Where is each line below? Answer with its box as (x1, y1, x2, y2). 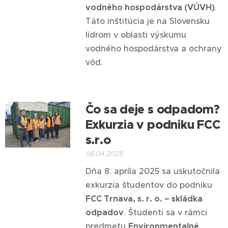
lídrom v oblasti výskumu (85, 30, 186, 40)
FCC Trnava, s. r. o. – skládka (85, 193, 203, 204)
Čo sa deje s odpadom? (85, 102, 220, 117)
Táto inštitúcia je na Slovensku (85, 16, 210, 26)
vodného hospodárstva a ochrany (85, 43, 222, 53)
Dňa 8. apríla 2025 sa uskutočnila (85, 166, 220, 176)
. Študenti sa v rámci (123, 207, 207, 217)
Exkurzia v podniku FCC (85, 117, 220, 132)
